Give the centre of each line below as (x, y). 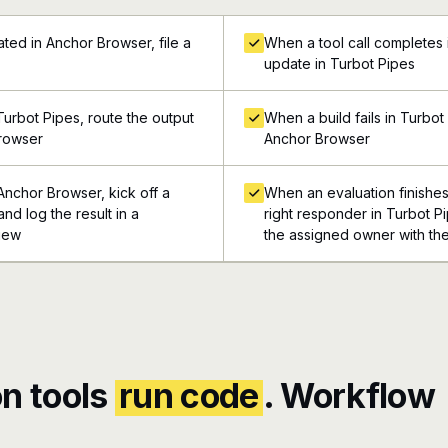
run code (189, 395)
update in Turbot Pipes (339, 63)
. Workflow (348, 395)
